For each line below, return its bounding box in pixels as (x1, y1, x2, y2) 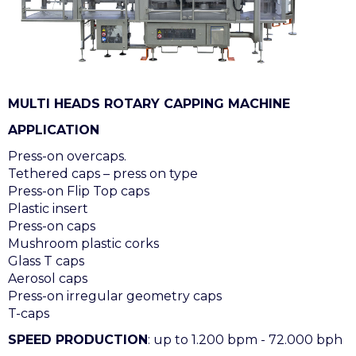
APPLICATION (8, 122, 99, 137)
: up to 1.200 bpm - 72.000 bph (148, 331, 342, 347)
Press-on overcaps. (8, 148, 126, 164)
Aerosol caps (8, 270, 87, 286)
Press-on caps (8, 218, 95, 234)
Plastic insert (8, 200, 88, 216)
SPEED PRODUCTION (8, 331, 148, 347)
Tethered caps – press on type (8, 165, 198, 181)
